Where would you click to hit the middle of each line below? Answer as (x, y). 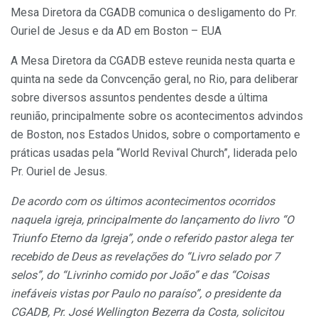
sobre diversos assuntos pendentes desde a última (139, 97)
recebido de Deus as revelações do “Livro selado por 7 (145, 256)
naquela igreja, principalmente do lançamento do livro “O (152, 219)
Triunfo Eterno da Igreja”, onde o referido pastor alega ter (152, 238)
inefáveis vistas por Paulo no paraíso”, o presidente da (146, 293)
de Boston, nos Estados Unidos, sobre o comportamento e (155, 134)
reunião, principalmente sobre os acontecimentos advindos (157, 116)
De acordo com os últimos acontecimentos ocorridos (143, 201)
